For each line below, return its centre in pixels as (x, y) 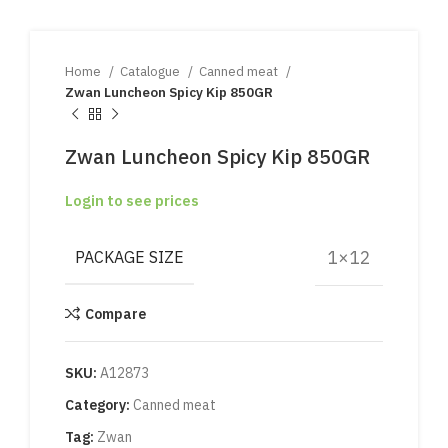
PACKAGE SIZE (129, 257)
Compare (115, 313)
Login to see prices (132, 200)
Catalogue (151, 71)
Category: (97, 405)
